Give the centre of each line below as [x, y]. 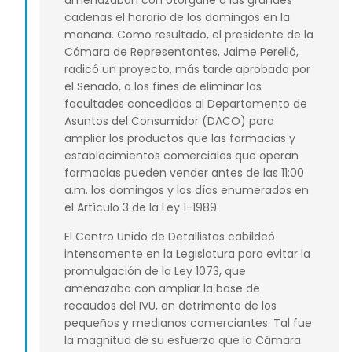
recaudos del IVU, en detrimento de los [170, 305]
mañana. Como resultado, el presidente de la [189, 35]
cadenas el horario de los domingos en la [177, 18]
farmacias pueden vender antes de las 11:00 [184, 173]
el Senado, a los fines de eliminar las [163, 87]
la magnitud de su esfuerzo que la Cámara [183, 340]
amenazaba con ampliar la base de [162, 288]
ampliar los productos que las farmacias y [180, 139]
